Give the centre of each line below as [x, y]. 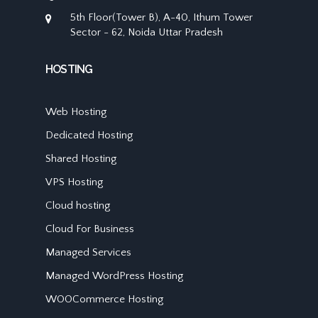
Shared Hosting [81, 159]
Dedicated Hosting [89, 136]
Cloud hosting [78, 206]
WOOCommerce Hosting [104, 300]
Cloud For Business [90, 229]
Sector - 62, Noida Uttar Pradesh [147, 33]
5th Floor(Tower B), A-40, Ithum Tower [161, 18]
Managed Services [88, 253]
